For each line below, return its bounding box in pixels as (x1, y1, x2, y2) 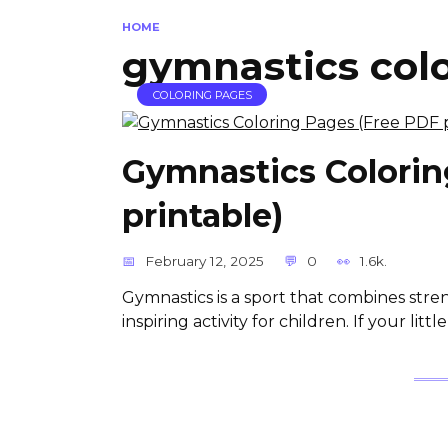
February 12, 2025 (145, 253, 265, 270)
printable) (122, 196, 283, 236)
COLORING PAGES (152, 87, 252, 102)
